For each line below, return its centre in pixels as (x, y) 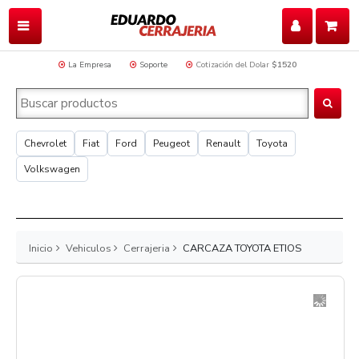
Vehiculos (88, 248)
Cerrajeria (147, 248)
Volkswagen (52, 169)
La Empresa (90, 65)
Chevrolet (45, 143)
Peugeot (171, 143)
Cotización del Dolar (232, 65)
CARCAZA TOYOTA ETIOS (242, 248)
